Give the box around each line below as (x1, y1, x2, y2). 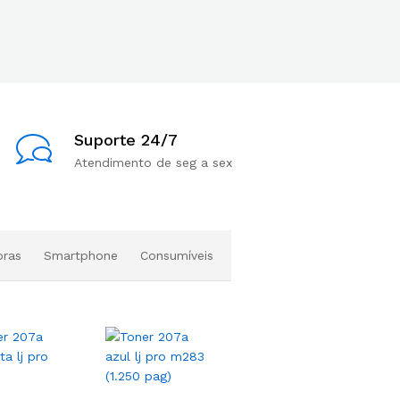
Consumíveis (140, 248, 213, 262)
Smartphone (44, 248, 118, 262)
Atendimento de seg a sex (74, 155, 232, 170)
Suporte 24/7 (74, 130, 178, 149)
